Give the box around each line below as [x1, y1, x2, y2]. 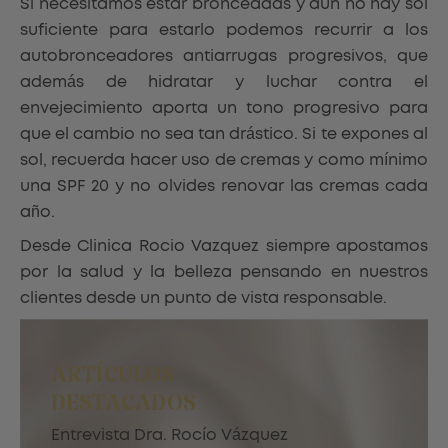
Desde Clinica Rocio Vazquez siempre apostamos [20, 237, 428, 254]
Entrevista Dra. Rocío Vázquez [51, 427, 289, 444]
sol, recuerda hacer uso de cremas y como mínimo [20, 151, 428, 168]
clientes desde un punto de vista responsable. [20, 289, 387, 306]
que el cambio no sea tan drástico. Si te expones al [20, 125, 428, 142]
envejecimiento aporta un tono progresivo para [20, 99, 428, 116]
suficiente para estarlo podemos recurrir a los [20, 21, 428, 38]
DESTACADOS [51, 393, 197, 417]
